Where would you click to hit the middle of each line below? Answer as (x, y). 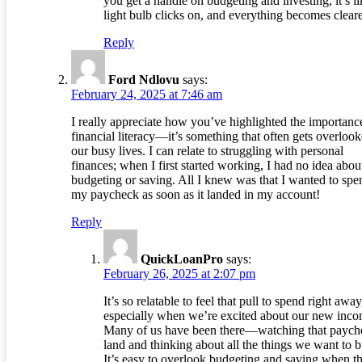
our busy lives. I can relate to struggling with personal (207, 151)
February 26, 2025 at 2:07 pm (179, 274)
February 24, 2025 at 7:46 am (147, 95)
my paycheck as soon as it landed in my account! (196, 195)
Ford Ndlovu (144, 80)
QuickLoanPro (182, 259)
